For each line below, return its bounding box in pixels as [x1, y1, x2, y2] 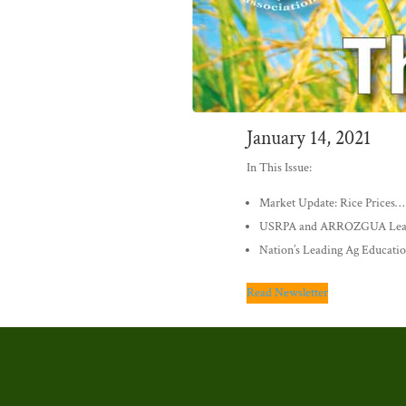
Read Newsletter [246, 284, 328, 301]
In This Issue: [246, 159, 312, 176]
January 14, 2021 [246, 124, 371, 151]
